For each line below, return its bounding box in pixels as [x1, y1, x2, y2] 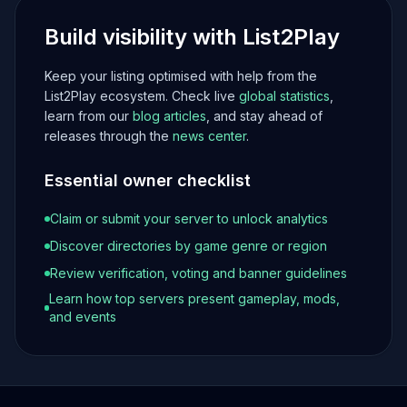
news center [173, 128, 246, 144]
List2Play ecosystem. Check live [45, 88, 239, 104]
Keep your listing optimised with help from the [45, 68, 317, 84]
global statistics [239, 88, 330, 104]
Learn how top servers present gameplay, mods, [49, 291, 341, 306]
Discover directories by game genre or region [50, 238, 327, 253]
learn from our [45, 108, 133, 124]
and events [49, 309, 117, 324]
